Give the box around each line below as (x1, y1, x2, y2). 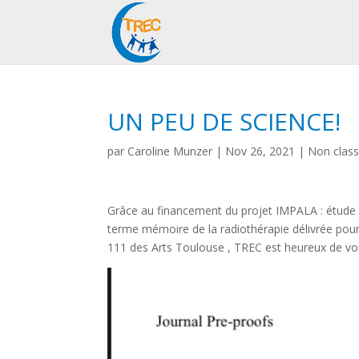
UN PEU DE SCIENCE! (107, 105, 341, 138)
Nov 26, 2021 (225, 143, 296, 159)
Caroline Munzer (127, 143, 213, 159)
